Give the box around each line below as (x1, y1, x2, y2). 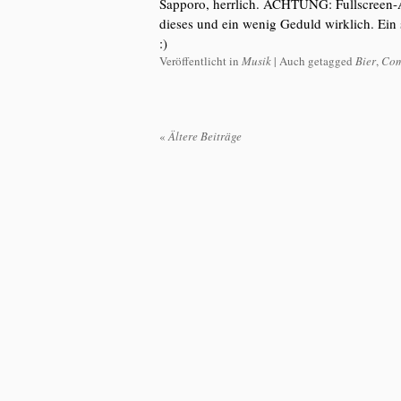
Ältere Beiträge (166, 128, 242, 144)
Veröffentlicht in (159, 53, 242, 69)
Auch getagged (277, 53, 355, 69)
